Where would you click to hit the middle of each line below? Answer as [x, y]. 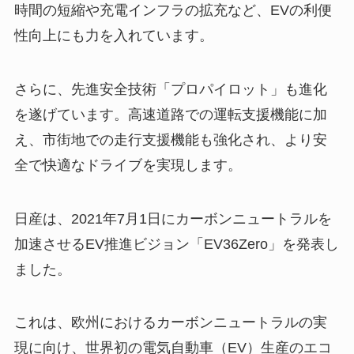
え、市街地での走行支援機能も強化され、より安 [170, 139]
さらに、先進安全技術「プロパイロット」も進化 [170, 89]
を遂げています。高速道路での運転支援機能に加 [170, 114]
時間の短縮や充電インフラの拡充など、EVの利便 [173, 10]
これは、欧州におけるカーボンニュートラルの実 [170, 323]
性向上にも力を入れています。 [113, 35]
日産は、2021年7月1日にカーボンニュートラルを [173, 218]
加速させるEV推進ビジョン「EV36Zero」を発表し [176, 244]
